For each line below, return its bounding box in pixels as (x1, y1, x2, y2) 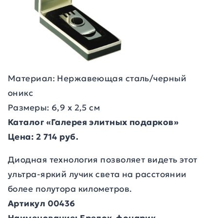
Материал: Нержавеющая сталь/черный (8, 73, 186, 84)
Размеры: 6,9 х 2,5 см (8, 102, 100, 113)
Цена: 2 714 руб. (8, 131, 79, 142)
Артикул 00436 (8, 198, 75, 209)
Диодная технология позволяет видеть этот (8, 154, 198, 165)
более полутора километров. (8, 183, 132, 194)
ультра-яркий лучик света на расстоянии (8, 169, 187, 180)
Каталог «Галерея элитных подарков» (8, 117, 179, 127)
